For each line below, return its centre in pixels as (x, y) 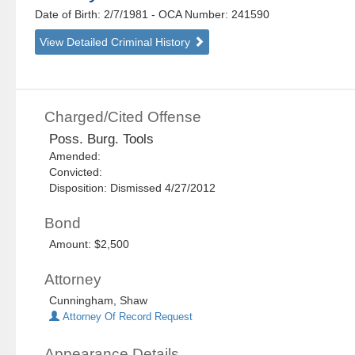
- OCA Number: (190, 15)
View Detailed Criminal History (117, 42)
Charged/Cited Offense (123, 117)
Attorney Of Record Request (126, 317)
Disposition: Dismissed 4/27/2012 (133, 188)
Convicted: (79, 172)
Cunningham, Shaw (99, 301)
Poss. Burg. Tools (102, 139)
